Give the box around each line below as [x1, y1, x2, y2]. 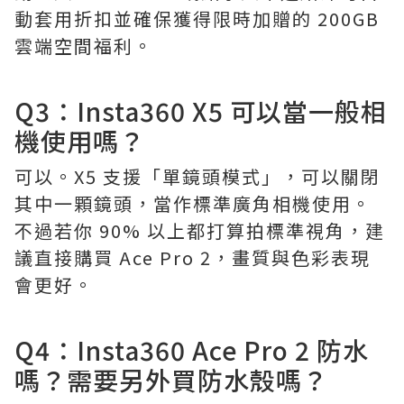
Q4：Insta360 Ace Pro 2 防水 [14, 332, 369, 368]
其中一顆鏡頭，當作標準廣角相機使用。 [14, 190, 372, 216]
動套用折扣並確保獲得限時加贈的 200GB [14, 5, 380, 32]
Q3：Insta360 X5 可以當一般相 [14, 93, 387, 129]
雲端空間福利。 [14, 32, 153, 59]
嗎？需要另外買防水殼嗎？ [14, 362, 328, 398]
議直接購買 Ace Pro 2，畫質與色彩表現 [14, 244, 371, 271]
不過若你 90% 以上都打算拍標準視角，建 [14, 217, 385, 243]
